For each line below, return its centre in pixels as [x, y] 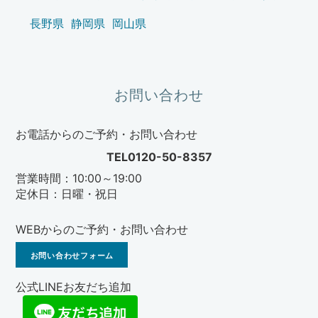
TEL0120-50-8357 [159, 157]
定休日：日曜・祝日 [67, 194]
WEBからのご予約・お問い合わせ [102, 230]
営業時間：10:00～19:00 [79, 179]
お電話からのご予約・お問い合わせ [107, 135]
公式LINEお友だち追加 [74, 287]
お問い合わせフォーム [72, 255]
